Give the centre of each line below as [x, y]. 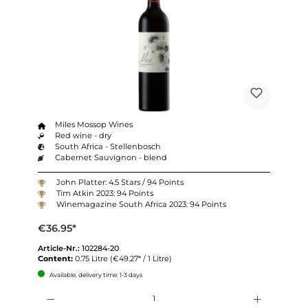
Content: [56, 258]
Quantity [51, 289]
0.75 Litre [92, 258]
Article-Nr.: [59, 248]
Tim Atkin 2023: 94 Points [104, 194]
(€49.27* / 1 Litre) [141, 258]
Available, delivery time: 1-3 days [95, 274]
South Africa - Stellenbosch [108, 147]
